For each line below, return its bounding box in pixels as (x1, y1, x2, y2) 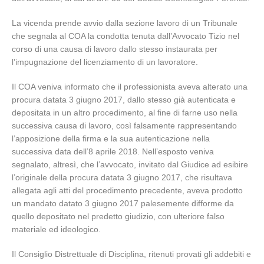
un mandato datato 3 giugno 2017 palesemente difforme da (12, 199, 234, 208)
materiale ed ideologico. (12, 225, 101, 234)
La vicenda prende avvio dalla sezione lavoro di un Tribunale (12, 18, 237, 28)
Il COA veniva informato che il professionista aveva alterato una (12, 82, 247, 91)
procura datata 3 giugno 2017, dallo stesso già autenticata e (12, 95, 236, 104)
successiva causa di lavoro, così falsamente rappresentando (12, 121, 237, 130)
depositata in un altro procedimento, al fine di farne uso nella (12, 108, 237, 117)
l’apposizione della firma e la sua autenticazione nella (12, 134, 210, 143)
